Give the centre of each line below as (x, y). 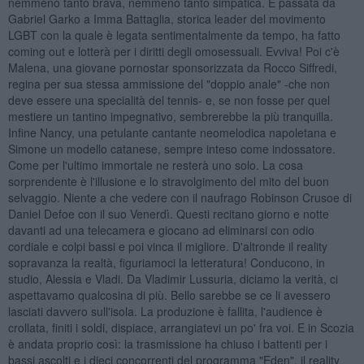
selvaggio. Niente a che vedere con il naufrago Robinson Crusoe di (180, 197)
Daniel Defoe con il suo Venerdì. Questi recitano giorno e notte (168, 213)
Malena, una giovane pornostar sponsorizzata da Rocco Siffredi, (172, 67)
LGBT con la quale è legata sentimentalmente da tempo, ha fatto (174, 35)
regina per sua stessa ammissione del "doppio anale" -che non (169, 83)
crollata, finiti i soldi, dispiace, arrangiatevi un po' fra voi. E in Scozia (181, 327)
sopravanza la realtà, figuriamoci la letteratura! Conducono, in (166, 262)
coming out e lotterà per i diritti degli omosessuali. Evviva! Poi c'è (173, 51)
